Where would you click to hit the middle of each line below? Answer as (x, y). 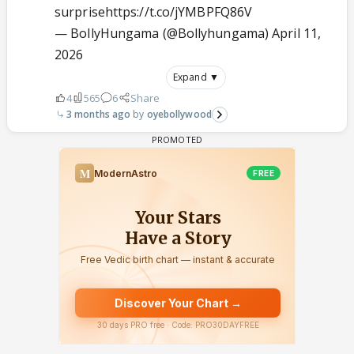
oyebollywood (179, 114)
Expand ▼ (196, 77)
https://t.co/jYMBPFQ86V (179, 11)
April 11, (297, 33)
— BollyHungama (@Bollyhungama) (164, 33)
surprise (80, 11)
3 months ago (99, 114)
